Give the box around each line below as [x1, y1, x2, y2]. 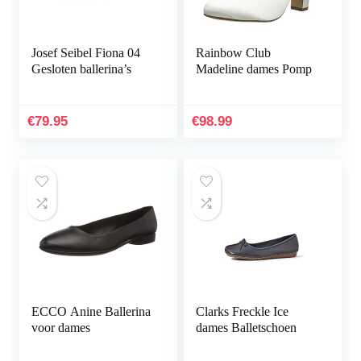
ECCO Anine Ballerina [31, 305, 151, 319]
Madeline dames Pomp [196, 62, 313, 77]
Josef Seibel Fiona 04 [31, 46, 141, 60]
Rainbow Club [196, 46, 272, 60]
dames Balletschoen [196, 321, 297, 335]
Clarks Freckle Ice [196, 305, 289, 319]
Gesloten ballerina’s [31, 62, 132, 77]
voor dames [31, 321, 91, 335]
